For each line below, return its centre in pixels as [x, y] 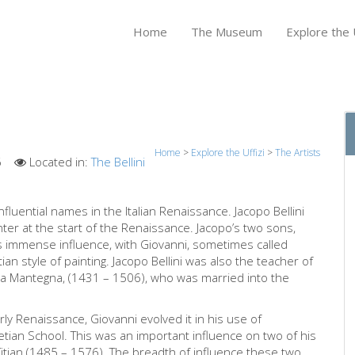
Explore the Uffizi [228, 153]
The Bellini [118, 162]
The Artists [298, 153]
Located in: [59, 162]
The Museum [227, 32]
